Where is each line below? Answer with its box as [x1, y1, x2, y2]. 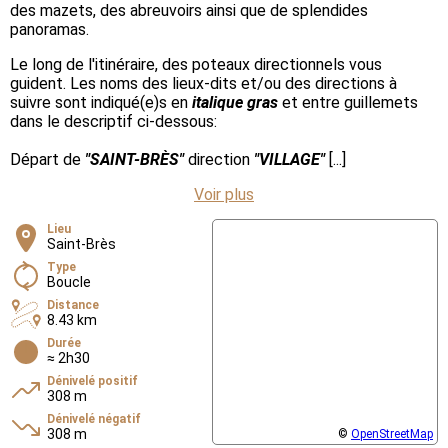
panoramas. [10, 19, 89, 39]
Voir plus [194, 184, 254, 204]
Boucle [47, 273, 91, 290]
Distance [47, 297, 99, 312]
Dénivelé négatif [47, 411, 141, 426]
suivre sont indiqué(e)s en [10, 92, 192, 112]
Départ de [10, 149, 85, 169]
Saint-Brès [47, 235, 116, 252]
